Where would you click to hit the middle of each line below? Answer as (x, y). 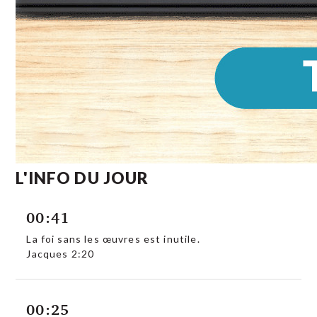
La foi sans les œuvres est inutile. (113, 239)
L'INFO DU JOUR (82, 177)
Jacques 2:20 (62, 254)
